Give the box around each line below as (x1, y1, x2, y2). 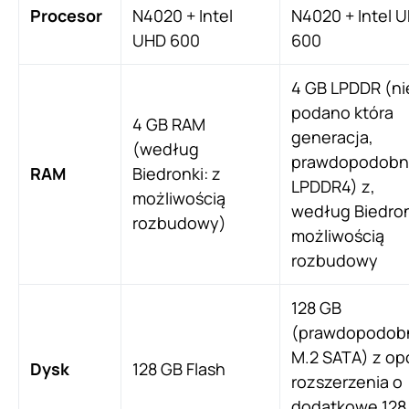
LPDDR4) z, (291, 175, 375, 198)
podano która (291, 101, 393, 124)
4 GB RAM (132, 113, 205, 136)
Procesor (30, 5, 102, 27)
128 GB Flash (132, 358, 225, 381)
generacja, (291, 126, 373, 149)
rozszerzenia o (291, 371, 403, 393)
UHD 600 (132, 29, 200, 52)
